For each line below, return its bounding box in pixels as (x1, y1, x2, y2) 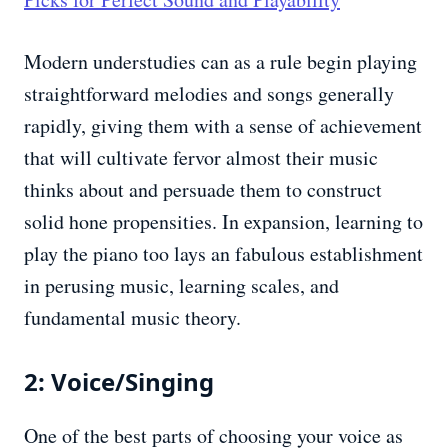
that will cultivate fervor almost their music (24, 144, 378, 172)
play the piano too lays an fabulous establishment (24, 240, 423, 268)
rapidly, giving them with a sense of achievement (24, 112, 422, 140)
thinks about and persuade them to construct (24, 176, 382, 204)
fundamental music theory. (24, 304, 241, 332)
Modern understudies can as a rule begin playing (24, 48, 417, 76)
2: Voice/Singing (24, 365, 214, 399)
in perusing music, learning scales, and (24, 272, 339, 300)
